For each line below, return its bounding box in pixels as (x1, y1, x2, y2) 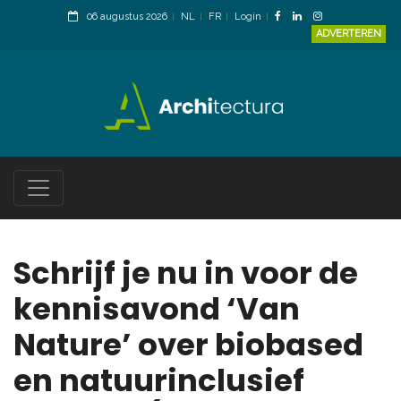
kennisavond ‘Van (13, 287, 300, 331)
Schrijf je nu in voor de (13, 252, 358, 295)
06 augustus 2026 (87, 11, 167, 22)
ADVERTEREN (316, 28, 381, 39)
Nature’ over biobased (13, 323, 363, 367)
